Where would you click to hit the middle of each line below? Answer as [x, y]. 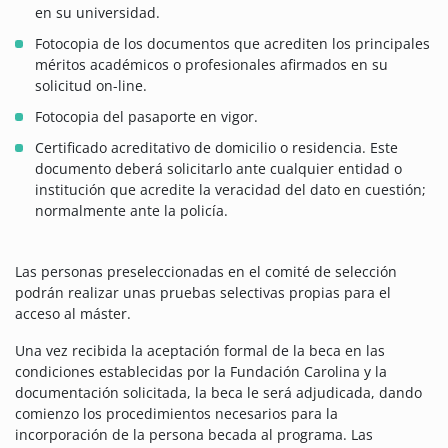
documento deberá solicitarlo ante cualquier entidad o [218, 169]
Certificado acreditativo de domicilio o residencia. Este [216, 148]
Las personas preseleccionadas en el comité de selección [206, 272]
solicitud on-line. [91, 86]
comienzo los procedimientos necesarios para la [176, 414]
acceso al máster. [73, 314]
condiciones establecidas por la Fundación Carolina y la [201, 372]
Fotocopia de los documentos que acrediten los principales [232, 44]
